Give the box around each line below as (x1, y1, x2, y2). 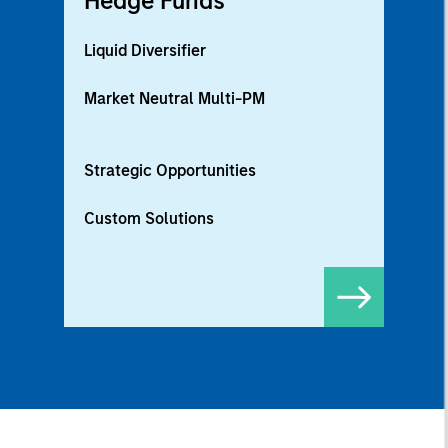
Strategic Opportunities (84, 161, 256, 181)
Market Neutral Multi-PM (84, 89, 265, 109)
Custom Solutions (84, 209, 214, 229)
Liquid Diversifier (84, 41, 206, 61)
